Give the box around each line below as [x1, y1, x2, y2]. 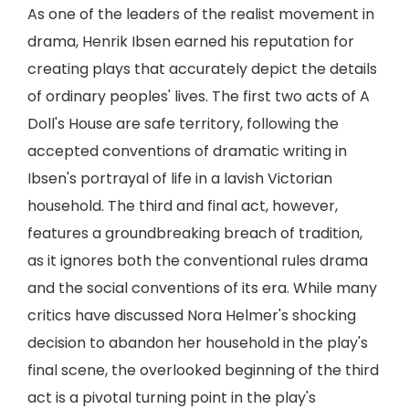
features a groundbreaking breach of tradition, [27, 223, 362, 244]
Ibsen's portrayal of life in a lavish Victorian [27, 168, 332, 189]
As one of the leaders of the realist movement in [27, 4, 374, 25]
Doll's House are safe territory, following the [27, 113, 339, 134]
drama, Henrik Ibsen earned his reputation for [27, 31, 354, 52]
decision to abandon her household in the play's [27, 332, 368, 353]
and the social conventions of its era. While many [27, 278, 377, 299]
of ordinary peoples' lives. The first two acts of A [27, 86, 370, 107]
